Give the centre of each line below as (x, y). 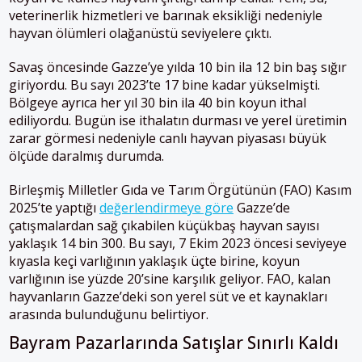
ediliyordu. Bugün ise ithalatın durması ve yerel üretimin (178, 121)
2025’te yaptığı (54, 208)
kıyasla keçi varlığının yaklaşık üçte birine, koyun (154, 261)
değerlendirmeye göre (166, 208)
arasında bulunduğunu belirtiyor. (109, 315)
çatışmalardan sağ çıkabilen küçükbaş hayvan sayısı (164, 226)
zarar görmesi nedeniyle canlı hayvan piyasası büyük (168, 139)
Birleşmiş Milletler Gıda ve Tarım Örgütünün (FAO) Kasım (180, 190)
